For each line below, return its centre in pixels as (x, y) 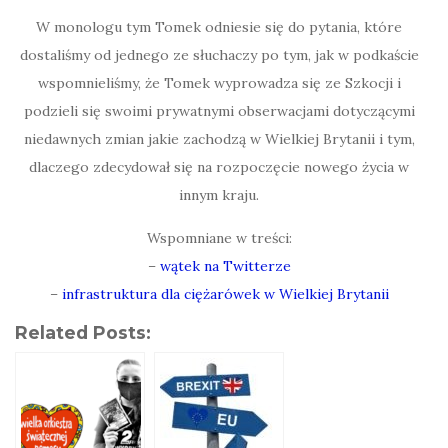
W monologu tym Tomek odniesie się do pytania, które (219, 26)
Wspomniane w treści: (219, 237)
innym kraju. (219, 194)
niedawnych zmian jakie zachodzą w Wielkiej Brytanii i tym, (219, 138)
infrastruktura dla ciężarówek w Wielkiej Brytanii (225, 293)
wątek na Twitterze (225, 265)
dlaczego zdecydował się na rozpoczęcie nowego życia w (219, 166)
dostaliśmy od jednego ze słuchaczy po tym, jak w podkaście (219, 54)
